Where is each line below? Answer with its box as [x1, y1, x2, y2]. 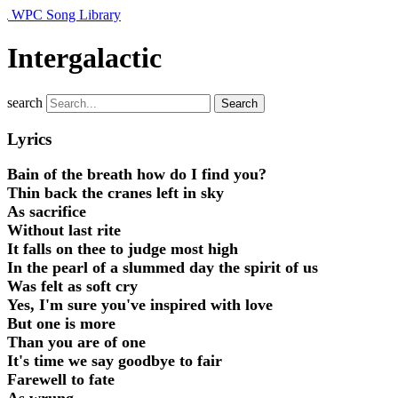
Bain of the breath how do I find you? [7, 165, 267, 184]
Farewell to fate [7, 370, 115, 389]
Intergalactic [7, 42, 162, 75]
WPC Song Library [12, 7, 121, 22]
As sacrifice [7, 203, 86, 221]
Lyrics [7, 129, 52, 148]
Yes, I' [7, 296, 50, 314]
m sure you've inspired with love [50, 296, 273, 314]
